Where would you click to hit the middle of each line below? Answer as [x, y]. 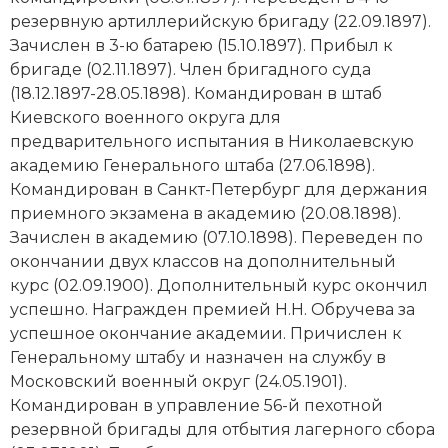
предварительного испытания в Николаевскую [212, 141]
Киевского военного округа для [145, 117]
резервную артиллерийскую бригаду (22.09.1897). [220, 21]
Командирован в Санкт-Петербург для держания [219, 189]
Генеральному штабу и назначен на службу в [198, 357]
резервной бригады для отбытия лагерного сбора [222, 429]
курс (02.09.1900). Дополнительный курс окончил [219, 285]
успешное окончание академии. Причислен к [206, 333]
